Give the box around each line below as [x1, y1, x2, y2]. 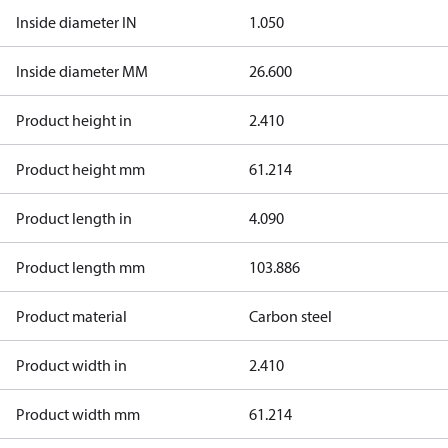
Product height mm [16, 159, 145, 179]
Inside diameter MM [16, 61, 148, 81]
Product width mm [16, 404, 140, 424]
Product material [16, 306, 127, 326]
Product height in [16, 110, 132, 130]
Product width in [16, 355, 127, 375]
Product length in [16, 208, 132, 228]
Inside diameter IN [16, 12, 137, 32]
